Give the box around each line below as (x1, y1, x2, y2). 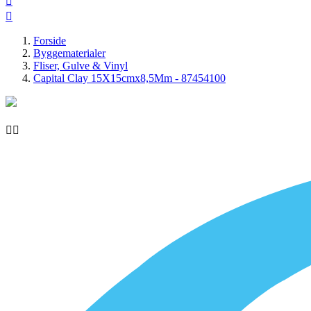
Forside (33, 34, 66, 47)
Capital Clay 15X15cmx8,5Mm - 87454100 (33, 72, 226, 84)
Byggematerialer (33, 47, 106, 59)
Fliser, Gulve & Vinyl (33, 59, 128, 72)
